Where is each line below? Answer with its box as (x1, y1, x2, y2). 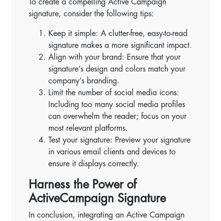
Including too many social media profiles (48, 100, 185, 109)
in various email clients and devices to (48, 147, 176, 156)
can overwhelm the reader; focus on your (48, 112, 187, 120)
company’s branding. (48, 76, 120, 85)
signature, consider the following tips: (29, 9, 154, 18)
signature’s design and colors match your (48, 65, 186, 73)
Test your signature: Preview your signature (48, 136, 191, 144)
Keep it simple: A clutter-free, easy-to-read (48, 29, 188, 37)
